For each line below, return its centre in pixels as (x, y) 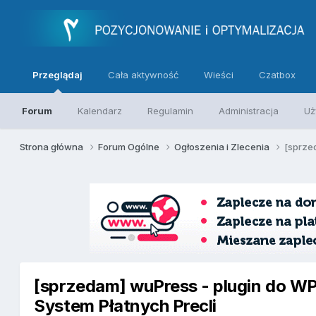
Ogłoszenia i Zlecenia (223, 146)
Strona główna (53, 146)
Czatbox (278, 75)
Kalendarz (100, 111)
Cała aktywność (144, 75)
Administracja (249, 111)
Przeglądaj (58, 75)
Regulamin (171, 111)
